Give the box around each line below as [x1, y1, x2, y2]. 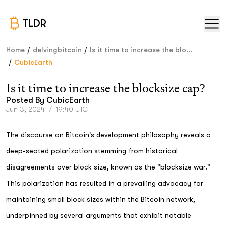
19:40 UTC [56, 105, 88, 114]
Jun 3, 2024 [6, 105, 45, 114]
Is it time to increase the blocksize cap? [6, 80, 205, 96]
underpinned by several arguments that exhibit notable [6, 211, 191, 219]
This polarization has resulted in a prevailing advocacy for [6, 179, 203, 187]
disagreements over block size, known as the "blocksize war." [6, 163, 210, 171]
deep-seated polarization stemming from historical [6, 147, 178, 155]
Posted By [6, 96, 46, 105]
